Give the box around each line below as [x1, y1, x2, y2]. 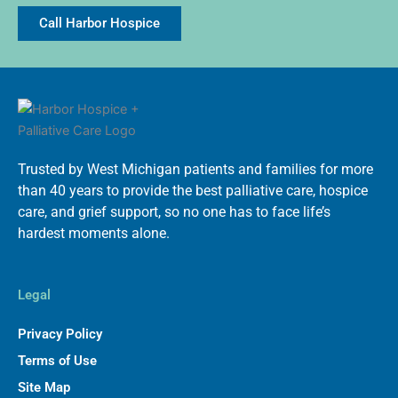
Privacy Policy [18, 326, 102, 342]
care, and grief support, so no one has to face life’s [18, 203, 330, 220]
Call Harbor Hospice [39, 15, 160, 31]
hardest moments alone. [18, 225, 170, 242]
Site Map [18, 379, 70, 395]
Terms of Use [18, 353, 97, 369]
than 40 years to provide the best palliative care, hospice [18, 182, 368, 199]
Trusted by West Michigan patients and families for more [18, 161, 373, 178]
